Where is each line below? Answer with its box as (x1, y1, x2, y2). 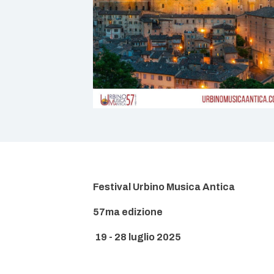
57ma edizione (93, 207, 163, 217)
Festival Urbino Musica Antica (93, 182, 235, 192)
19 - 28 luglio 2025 (95, 232, 181, 242)
